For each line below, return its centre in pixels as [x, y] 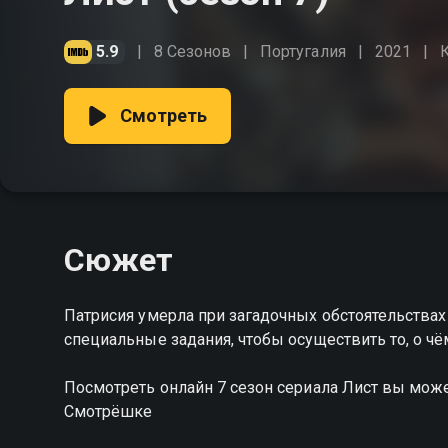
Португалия [303, 51]
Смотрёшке [108, 411]
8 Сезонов [192, 51]
